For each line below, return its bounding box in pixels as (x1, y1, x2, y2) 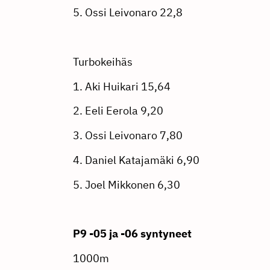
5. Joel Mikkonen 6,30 (72, 177, 180, 192)
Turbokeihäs (72, 54, 133, 69)
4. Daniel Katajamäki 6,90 (72, 153, 199, 168)
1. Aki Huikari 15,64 (72, 79, 171, 93)
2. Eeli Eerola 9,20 (72, 104, 163, 118)
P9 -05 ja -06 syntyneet (72, 227, 192, 241)
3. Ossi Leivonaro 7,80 (72, 128, 183, 143)
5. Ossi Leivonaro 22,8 (72, 5, 183, 20)
